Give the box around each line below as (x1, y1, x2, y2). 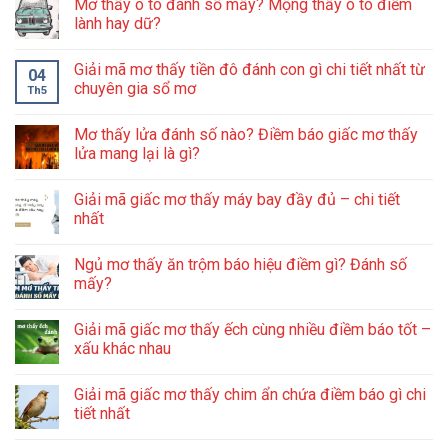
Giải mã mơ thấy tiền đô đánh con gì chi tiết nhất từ (74, 59, 425, 79)
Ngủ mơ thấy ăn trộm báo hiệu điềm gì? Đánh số (74, 254, 407, 274)
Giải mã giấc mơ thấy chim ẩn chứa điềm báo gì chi (74, 384, 426, 404)
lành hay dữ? (74, 13, 165, 33)
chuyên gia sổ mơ (74, 78, 196, 98)
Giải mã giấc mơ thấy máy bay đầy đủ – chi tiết (74, 189, 400, 209)
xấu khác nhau (74, 338, 171, 358)
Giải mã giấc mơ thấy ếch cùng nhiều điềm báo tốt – (74, 319, 431, 339)
